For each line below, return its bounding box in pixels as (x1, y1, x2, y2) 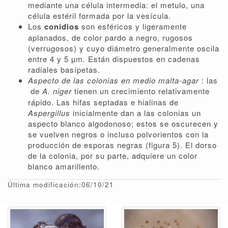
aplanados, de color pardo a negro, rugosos (28, 32, 193, 43)
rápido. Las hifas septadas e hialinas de (28, 97, 179, 108)
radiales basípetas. (28, 64, 100, 75)
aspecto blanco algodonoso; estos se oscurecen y (28, 118, 218, 129)
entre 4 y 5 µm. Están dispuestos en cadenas (28, 53, 200, 65)
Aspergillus (28, 107, 73, 119)
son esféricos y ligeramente (81, 21, 187, 32)
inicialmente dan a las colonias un (73, 107, 201, 119)
